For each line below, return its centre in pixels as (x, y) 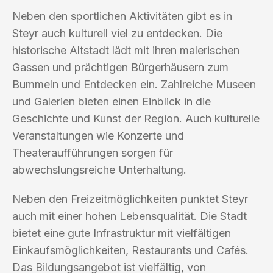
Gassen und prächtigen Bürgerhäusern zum (120, 67)
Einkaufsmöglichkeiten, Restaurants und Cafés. (130, 250)
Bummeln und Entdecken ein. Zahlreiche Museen (134, 84)
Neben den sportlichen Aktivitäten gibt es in (122, 16)
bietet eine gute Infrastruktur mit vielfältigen (122, 233)
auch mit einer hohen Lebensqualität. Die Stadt (129, 216)
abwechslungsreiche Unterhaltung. (99, 169)
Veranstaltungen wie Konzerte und (98, 135)
